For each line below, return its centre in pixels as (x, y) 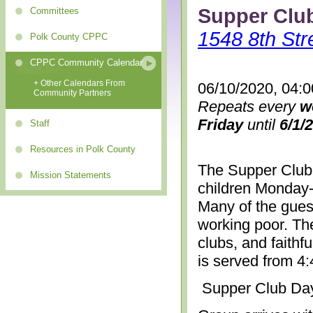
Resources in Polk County (83, 149)
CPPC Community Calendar (86, 63)
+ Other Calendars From (79, 83)
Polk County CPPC (69, 37)
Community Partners (72, 93)
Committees (54, 11)
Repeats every (249, 106)
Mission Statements (71, 175)
